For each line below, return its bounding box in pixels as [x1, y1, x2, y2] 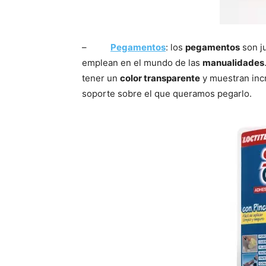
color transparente [120, 72, 200, 84]
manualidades [202, 57, 264, 69]
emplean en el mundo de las [82, 57, 202, 69]
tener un [82, 72, 120, 84]
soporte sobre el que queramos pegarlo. [82, 88, 252, 100]
